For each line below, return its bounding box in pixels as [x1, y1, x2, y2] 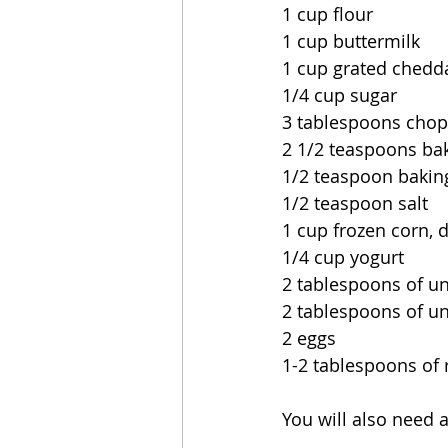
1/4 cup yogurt [282, 245, 404, 269]
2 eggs [282, 326, 336, 350]
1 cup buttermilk [282, 29, 420, 53]
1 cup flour [282, 2, 373, 26]
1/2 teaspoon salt [282, 191, 428, 215]
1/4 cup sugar [282, 83, 397, 107]
